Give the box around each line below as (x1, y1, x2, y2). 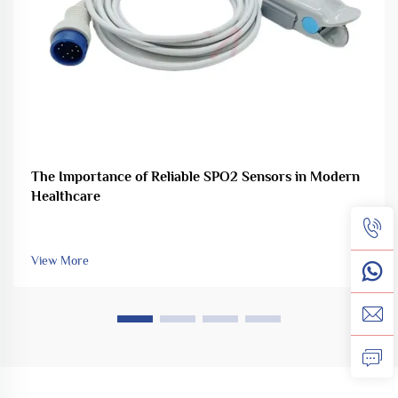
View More (31, 253, 89, 268)
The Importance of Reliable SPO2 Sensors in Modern (31, 169, 360, 186)
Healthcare (31, 188, 100, 205)
